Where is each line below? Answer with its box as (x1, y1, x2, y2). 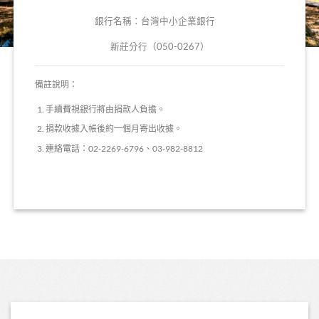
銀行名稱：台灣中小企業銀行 (95, 15, 224, 26)
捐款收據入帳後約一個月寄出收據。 (46, 123, 183, 135)
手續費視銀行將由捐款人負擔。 (46, 104, 166, 115)
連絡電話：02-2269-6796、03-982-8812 (46, 142, 204, 154)
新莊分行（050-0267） (110, 41, 209, 52)
